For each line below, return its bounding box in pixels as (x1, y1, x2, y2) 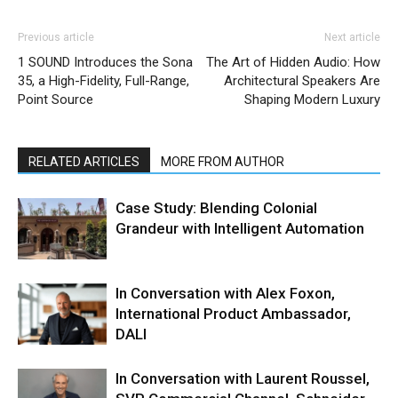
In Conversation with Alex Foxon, (115, 283, 335, 302)
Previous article (18, 30, 94, 44)
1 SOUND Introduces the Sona (18, 53, 193, 70)
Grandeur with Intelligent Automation (115, 219, 364, 237)
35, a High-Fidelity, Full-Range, (18, 72, 189, 89)
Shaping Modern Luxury (244, 91, 380, 107)
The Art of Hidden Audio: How (206, 53, 380, 70)
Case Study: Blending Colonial (115, 198, 317, 217)
